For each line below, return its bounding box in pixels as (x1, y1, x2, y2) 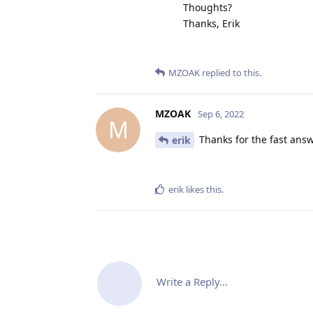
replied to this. (200, 66, 261, 79)
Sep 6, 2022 (198, 107, 244, 120)
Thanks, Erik (183, 16, 240, 30)
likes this (184, 183, 221, 196)
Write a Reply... (156, 275, 228, 289)
